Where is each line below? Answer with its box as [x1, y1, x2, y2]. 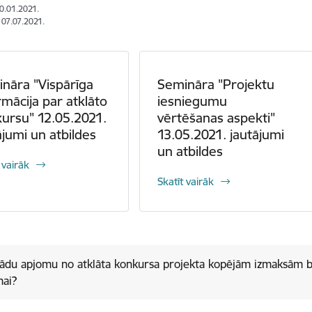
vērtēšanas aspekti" [157, 109, 276, 126]
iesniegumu [157, 93, 228, 109]
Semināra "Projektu [157, 76, 275, 93]
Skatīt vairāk [157, 175, 214, 188]
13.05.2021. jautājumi [157, 126, 285, 143]
